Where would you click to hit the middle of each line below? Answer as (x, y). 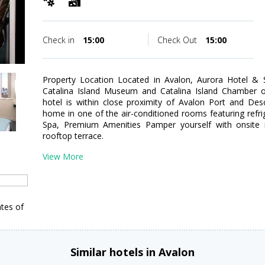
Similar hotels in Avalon (132, 252)
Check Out (178, 40)
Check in (60, 40)
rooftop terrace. (73, 136)
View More (63, 156)
